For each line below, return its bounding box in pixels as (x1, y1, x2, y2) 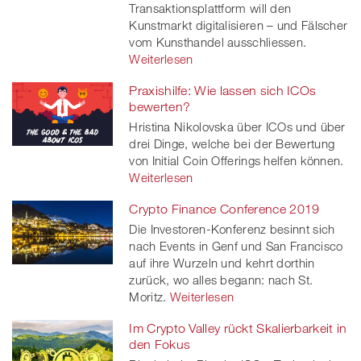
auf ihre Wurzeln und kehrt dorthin (129, 255, 315, 271)
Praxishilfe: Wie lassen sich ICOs (129, 83, 317, 98)
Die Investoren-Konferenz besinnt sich (129, 222, 335, 237)
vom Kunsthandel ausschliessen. (129, 35, 307, 50)
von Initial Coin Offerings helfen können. (129, 153, 344, 168)
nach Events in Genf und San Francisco (129, 239, 343, 254)
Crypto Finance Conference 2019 (129, 201, 320, 217)
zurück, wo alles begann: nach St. (129, 272, 313, 288)
